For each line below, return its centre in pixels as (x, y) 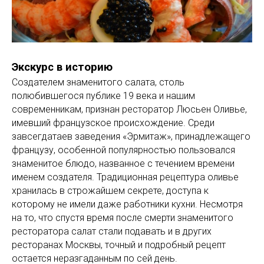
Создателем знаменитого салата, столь (98, 82)
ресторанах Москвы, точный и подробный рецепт (119, 245)
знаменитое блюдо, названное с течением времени (123, 163)
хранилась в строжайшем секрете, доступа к (110, 190)
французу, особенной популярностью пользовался (123, 150)
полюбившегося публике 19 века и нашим (103, 95)
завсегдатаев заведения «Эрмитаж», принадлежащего (131, 136)
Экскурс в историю (62, 67)
